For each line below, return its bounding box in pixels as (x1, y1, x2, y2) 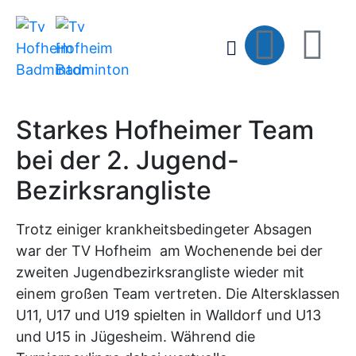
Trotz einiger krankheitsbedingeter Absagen (16, 221, 312, 238)
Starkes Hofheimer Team (16, 114, 314, 145)
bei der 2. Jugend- (16, 145, 239, 176)
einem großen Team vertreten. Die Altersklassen (16, 285, 340, 302)
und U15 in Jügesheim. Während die (16, 328, 255, 345)
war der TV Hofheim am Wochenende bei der (16, 242, 323, 259)
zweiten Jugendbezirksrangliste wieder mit (16, 264, 304, 281)
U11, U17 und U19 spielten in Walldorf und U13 (16, 307, 321, 323)
